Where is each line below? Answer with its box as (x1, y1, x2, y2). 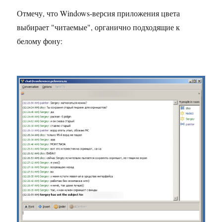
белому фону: (17, 35, 63, 46)
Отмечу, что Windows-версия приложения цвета (17, 7, 180, 18)
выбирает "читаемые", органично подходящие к (17, 21, 180, 32)
